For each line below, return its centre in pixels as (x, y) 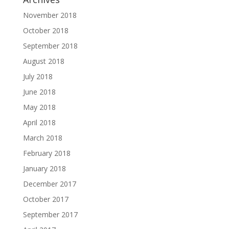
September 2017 (50, 214)
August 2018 (43, 61)
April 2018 (39, 122)
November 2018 (50, 15)
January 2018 (44, 168)
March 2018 (42, 138)
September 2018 (50, 45)
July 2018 (38, 76)
